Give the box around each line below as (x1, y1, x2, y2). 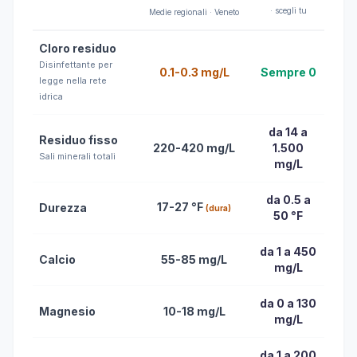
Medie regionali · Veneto (149, 7, 239, 17)
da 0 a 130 (260, 296, 316, 310)
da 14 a (269, 125, 308, 139)
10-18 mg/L (163, 304, 226, 318)
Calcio (39, 253, 76, 266)
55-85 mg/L (161, 253, 227, 266)
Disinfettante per (39, 59, 112, 70)
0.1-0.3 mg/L (159, 65, 229, 79)
